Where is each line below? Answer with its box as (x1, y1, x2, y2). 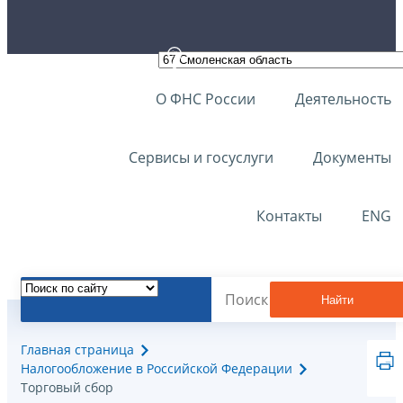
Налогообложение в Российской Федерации (21, 360, 292, 378)
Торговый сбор (21, 379, 113, 397)
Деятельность (295, 89, 391, 109)
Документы (313, 148, 391, 167)
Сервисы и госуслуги (129, 148, 273, 167)
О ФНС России (156, 89, 255, 109)
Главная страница (21, 341, 134, 359)
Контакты (256, 206, 322, 226)
